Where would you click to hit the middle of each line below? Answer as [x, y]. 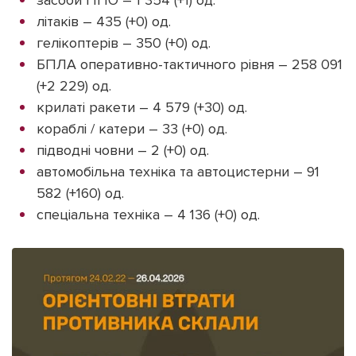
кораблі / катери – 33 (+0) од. [132, 128]
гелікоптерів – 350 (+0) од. [124, 43]
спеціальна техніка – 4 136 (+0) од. [148, 214]
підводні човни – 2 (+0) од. [123, 150]
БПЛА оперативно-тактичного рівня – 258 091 [190, 64]
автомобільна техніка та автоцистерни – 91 [178, 171]
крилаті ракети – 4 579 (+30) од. [142, 107]
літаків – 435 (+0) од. [104, 21]
